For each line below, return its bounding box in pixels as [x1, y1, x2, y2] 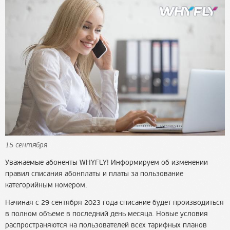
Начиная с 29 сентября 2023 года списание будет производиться [5, 198, 224, 207]
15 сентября [5, 140, 47, 149]
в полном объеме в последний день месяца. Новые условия [5, 209, 208, 218]
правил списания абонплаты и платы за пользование [5, 169, 183, 178]
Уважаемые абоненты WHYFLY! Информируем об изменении [5, 158, 208, 167]
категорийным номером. [5, 180, 87, 189]
